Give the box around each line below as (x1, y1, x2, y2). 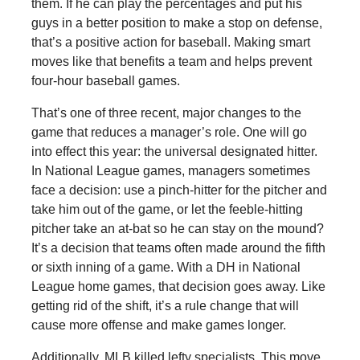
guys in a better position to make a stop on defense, (31, 15, 322, 30)
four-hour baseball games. (31, 73, 180, 88)
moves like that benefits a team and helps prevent (31, 54, 312, 68)
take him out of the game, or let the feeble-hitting (31, 202, 303, 216)
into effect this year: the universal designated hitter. (31, 144, 317, 158)
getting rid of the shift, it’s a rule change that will (31, 298, 299, 313)
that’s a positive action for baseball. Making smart (31, 35, 310, 49)
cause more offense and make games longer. (31, 317, 286, 332)
